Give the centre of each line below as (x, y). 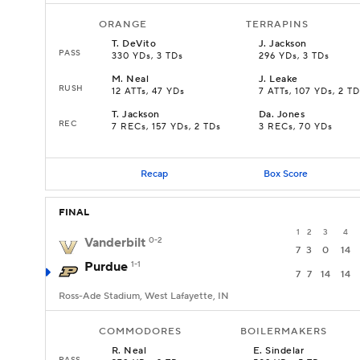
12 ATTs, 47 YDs (148, 92)
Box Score (285, 174)
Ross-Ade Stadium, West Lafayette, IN (144, 296)
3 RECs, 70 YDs (296, 127)
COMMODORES (140, 331)
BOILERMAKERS (284, 331)
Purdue (106, 267)
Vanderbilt (115, 243)
